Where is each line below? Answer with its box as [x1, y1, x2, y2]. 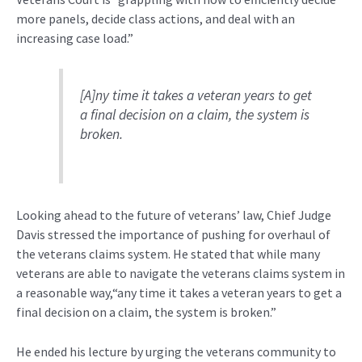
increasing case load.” [16, 29, 133, 46]
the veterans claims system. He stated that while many [16, 245, 320, 262]
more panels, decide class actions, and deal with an [16, 10, 295, 27]
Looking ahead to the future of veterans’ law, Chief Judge [16, 206, 331, 223]
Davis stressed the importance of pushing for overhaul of [16, 225, 330, 242]
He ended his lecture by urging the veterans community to [16, 343, 336, 360]
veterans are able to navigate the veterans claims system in [16, 264, 345, 281]
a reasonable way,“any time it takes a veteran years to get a [16, 284, 342, 301]
